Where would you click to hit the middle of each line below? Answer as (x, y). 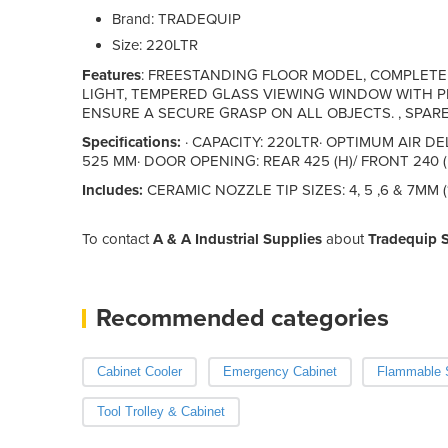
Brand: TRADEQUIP (176, 18)
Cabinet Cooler (139, 371)
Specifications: (131, 141)
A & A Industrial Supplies (237, 238)
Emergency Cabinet (279, 371)
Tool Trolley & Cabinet (161, 411)
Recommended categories (242, 317)
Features (111, 74)
